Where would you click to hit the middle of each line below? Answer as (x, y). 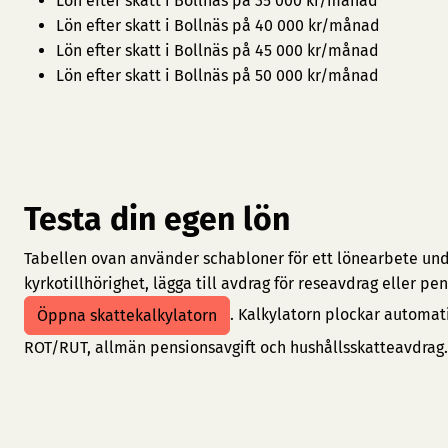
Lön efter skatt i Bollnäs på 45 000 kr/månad (217, 50)
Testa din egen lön (157, 219)
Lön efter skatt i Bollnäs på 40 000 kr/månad (218, 25)
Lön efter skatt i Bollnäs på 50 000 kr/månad (217, 75)
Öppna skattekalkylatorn (127, 315)
